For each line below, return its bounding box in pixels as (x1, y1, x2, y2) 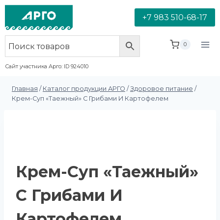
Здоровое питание (130, 85, 193, 93)
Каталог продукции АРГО (43, 85, 125, 93)
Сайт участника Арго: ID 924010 (5, 63, 88, 70)
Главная (12, 85, 38, 93)
